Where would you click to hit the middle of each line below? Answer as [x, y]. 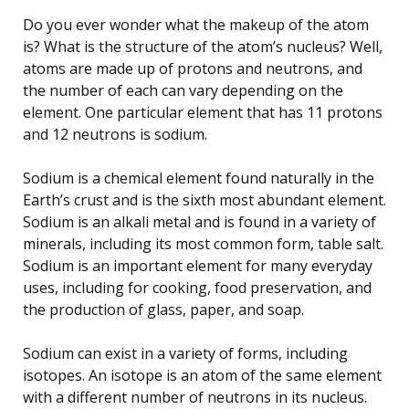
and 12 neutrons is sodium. [115, 134]
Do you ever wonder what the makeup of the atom [196, 24]
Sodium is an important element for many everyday [198, 265]
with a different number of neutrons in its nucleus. [195, 397]
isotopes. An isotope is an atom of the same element [202, 375]
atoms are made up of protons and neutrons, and [193, 68]
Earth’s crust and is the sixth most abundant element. [204, 199]
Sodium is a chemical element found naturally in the [199, 178]
